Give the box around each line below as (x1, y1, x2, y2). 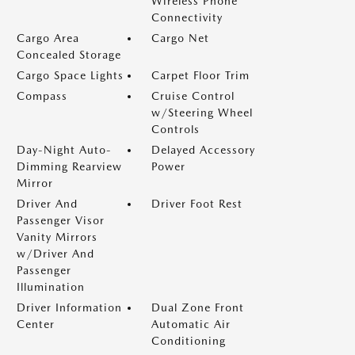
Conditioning (151, 334, 226, 347)
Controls (151, 123, 200, 136)
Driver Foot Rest (151, 197, 242, 210)
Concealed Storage (17, 48, 121, 61)
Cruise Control (151, 90, 235, 102)
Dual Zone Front (151, 301, 244, 314)
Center (17, 318, 55, 330)
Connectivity (151, 11, 223, 24)
